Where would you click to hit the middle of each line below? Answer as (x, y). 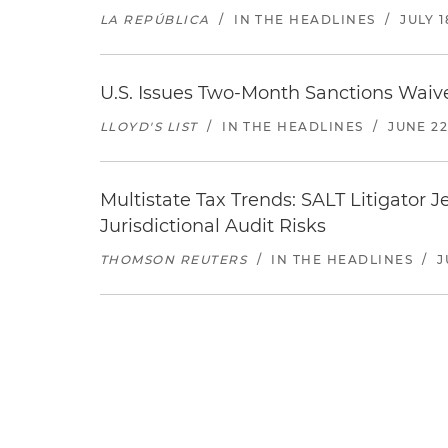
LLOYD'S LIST (149, 126)
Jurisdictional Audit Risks (213, 226)
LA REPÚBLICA (155, 19)
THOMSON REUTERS (174, 259)
